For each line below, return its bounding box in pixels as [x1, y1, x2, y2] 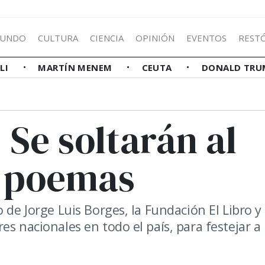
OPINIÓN [135, 31, 174, 44]
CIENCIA [90, 31, 124, 44]
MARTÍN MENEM [38, 62, 115, 73]
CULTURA [38, 31, 78, 44]
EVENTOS [186, 31, 227, 44]
